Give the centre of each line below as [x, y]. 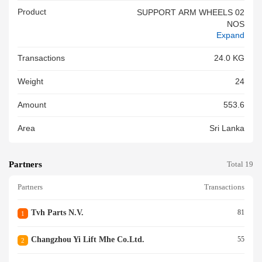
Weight [30, 82]
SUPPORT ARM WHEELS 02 [191, 12]
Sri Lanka [227, 128]
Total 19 [240, 164]
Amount [32, 105]
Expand [230, 35]
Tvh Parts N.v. [57, 212]
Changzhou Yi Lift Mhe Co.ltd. [87, 239]
